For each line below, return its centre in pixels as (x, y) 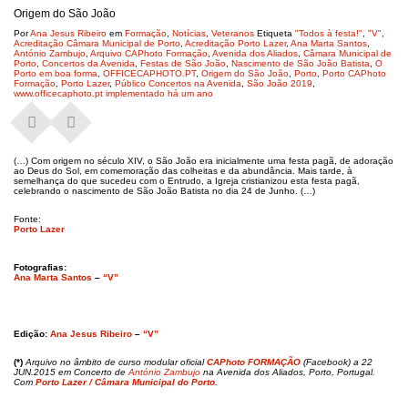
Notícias (189, 33)
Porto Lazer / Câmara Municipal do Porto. (127, 382)
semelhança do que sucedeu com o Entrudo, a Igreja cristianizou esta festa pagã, (187, 181)
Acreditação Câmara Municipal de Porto (97, 43)
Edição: (32, 334)
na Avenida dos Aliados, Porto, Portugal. (289, 372)
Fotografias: (41, 267)
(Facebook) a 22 (338, 362)
